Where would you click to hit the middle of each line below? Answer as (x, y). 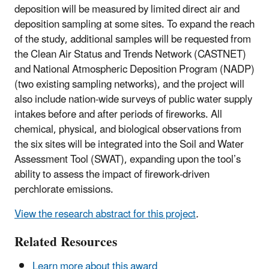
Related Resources (66, 243)
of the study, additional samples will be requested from (133, 39)
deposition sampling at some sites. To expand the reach (134, 24)
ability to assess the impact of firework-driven (112, 174)
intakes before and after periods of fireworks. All (118, 114)
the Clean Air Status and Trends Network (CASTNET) (130, 54)
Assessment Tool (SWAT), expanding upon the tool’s (128, 159)
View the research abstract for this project (105, 214)
